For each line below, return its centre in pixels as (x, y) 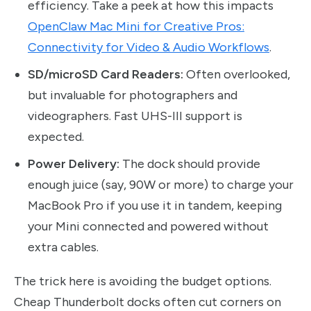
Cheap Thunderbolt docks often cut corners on (148, 302)
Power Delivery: (74, 164)
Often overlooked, (237, 75)
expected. (56, 137)
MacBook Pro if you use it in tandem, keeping (155, 206)
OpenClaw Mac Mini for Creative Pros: (136, 27)
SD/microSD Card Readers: (106, 75)
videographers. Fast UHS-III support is (135, 116)
